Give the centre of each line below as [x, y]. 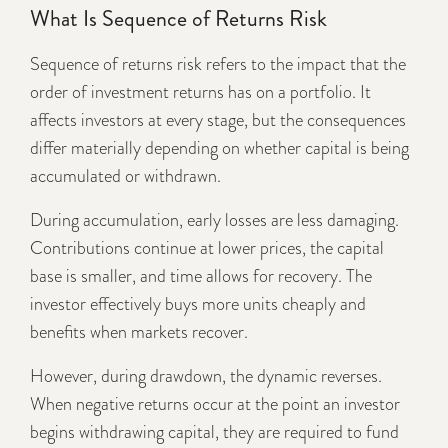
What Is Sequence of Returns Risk [178, 18]
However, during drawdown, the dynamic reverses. [206, 375]
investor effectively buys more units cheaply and [198, 303]
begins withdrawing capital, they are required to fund [214, 431]
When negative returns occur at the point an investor [215, 403]
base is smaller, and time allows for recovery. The [201, 275]
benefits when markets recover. [139, 331]
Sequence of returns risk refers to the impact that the [218, 63]
